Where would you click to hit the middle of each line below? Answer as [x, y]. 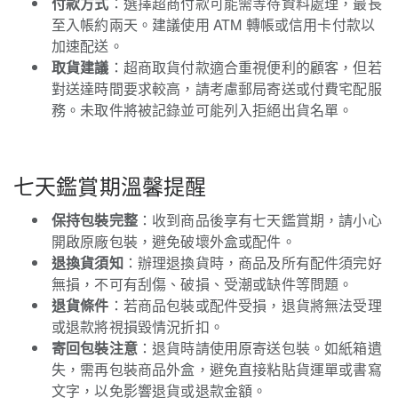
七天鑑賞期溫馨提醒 [110, 185]
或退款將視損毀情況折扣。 [138, 326]
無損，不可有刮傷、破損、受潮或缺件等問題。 [203, 284]
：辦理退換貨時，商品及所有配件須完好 [252, 263]
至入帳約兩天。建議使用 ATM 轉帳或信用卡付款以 [214, 24]
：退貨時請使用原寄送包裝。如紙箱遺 [259, 348]
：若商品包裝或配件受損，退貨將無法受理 [245, 305]
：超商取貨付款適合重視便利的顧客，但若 [245, 67]
